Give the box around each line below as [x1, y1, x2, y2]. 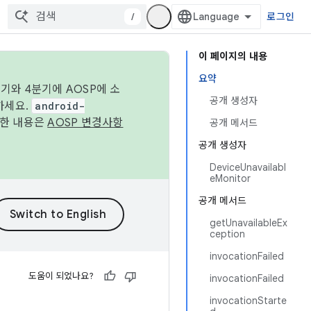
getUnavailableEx [210, 217, 287, 229]
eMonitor [210, 172, 251, 185]
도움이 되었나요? [28, 270, 94, 282]
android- [35, 99, 85, 112]
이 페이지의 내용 [199, 50, 267, 62]
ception [210, 228, 245, 240]
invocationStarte [210, 294, 287, 307]
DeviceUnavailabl [210, 161, 286, 174]
